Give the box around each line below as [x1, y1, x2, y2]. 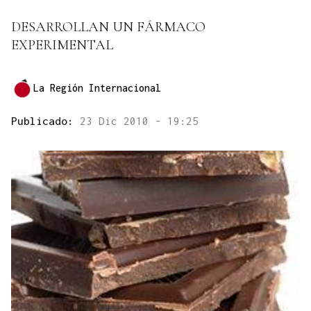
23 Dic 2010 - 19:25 [80, 115, 199, 128]
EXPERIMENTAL [11, 37, 113, 54]
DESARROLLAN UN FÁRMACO [11, 19, 205, 36]
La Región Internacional [33, 82, 161, 94]
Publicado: [11, 115, 80, 128]
